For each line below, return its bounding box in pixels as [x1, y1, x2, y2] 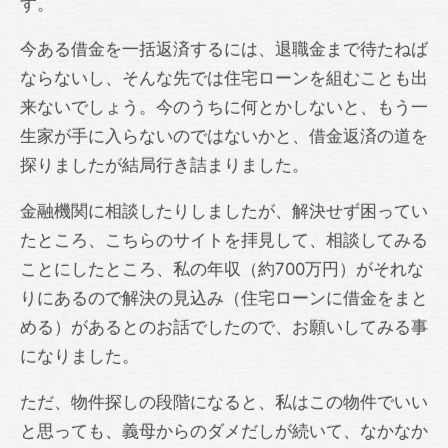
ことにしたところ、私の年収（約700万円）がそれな [20, 258, 424, 279]
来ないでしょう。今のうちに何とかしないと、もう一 [20, 97, 428, 118]
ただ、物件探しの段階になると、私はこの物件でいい [20, 391, 428, 412]
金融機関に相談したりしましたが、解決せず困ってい [20, 200, 428, 221]
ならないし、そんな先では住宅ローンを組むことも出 [20, 68, 428, 89]
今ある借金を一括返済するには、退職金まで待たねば [20, 39, 428, 60]
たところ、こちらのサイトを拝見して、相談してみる [20, 229, 428, 250]
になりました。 [20, 345, 139, 366]
